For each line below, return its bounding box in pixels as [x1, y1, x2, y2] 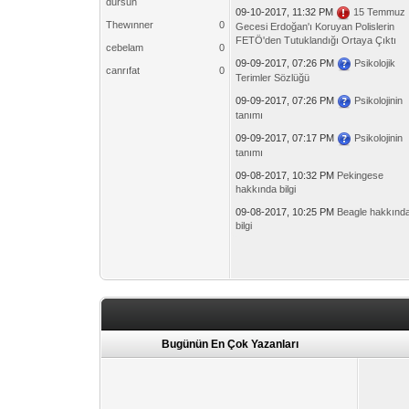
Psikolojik [354, 58, 396, 68]
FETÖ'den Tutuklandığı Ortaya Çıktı [236, 35, 397, 47]
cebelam [106, 42, 144, 53]
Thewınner [106, 19, 154, 30]
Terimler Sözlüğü [236, 72, 310, 84]
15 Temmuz [353, 6, 406, 17]
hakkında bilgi [236, 184, 297, 194]
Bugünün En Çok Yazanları [161, 338, 299, 351]
